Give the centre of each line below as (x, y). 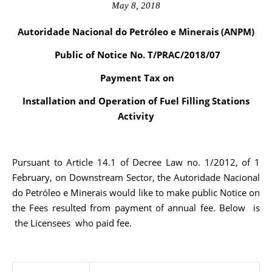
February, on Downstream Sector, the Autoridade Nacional (136, 177)
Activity (136, 116)
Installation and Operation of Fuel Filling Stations (136, 101)
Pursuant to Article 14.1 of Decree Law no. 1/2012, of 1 (136, 162)
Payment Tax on (137, 78)
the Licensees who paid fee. (72, 223)
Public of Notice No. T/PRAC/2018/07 (137, 55)
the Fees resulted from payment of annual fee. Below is (136, 208)
